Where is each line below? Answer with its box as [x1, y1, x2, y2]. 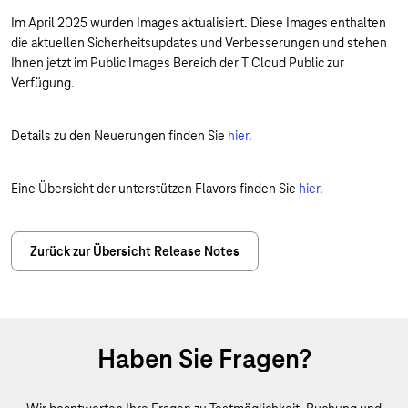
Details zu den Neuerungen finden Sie [11, 127, 228, 144]
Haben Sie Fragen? [97, 342, 311, 375]
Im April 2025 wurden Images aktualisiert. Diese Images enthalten [11, 15, 386, 31]
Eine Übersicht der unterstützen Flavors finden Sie [11, 180, 299, 197]
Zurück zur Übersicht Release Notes [30, 243, 240, 260]
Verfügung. [11, 75, 75, 91]
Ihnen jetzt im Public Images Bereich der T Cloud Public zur [11, 55, 344, 71]
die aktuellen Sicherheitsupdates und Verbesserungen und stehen [11, 35, 387, 51]
